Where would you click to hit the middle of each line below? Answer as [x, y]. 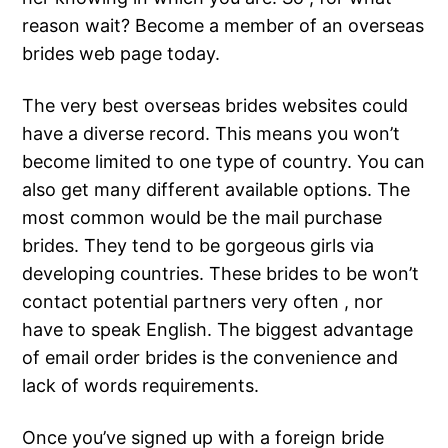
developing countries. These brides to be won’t [221, 274]
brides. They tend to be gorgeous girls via [198, 246]
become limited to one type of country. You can [224, 162]
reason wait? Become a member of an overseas [223, 26]
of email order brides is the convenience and [210, 358]
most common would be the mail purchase [202, 218]
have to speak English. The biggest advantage [218, 330]
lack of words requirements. [141, 386]
